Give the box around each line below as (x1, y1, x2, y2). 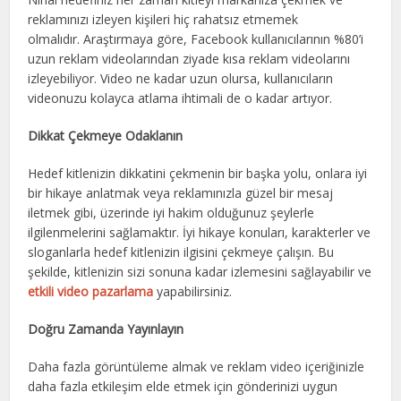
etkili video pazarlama (28, 282, 154, 300)
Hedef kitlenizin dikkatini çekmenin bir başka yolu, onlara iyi (28, 164, 368, 182)
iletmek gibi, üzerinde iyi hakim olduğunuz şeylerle (28, 203, 315, 221)
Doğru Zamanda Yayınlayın (28, 320, 188, 337)
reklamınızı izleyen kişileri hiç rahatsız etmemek (28, 10, 299, 28)
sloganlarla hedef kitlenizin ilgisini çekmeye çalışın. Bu (28, 243, 335, 260)
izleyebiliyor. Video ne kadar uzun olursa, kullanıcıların (28, 69, 334, 87)
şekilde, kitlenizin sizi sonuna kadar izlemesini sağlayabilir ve (28, 262, 372, 280)
